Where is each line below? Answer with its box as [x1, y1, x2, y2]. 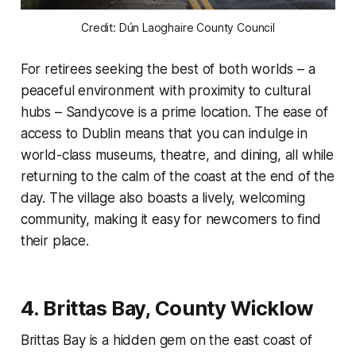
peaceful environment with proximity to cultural [20, 82, 311, 99]
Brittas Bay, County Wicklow [43, 295, 314, 320]
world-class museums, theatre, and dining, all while [20, 146, 335, 163]
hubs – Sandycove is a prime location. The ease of [20, 103, 328, 120]
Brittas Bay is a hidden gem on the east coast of [20, 331, 312, 348]
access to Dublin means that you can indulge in [20, 125, 308, 141]
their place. [20, 232, 89, 249]
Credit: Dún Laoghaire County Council [81, 20, 275, 34]
